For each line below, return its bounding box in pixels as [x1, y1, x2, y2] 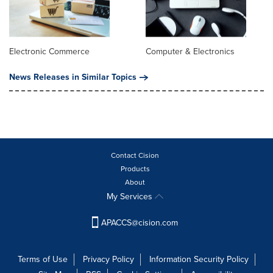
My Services [107, 190, 155, 203]
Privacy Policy [83, 252, 134, 266]
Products [120, 163, 150, 174]
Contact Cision [111, 149, 159, 161]
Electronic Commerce [9, 44, 90, 58]
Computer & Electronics [146, 44, 235, 58]
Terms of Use [18, 252, 68, 266]
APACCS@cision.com [101, 216, 178, 229]
